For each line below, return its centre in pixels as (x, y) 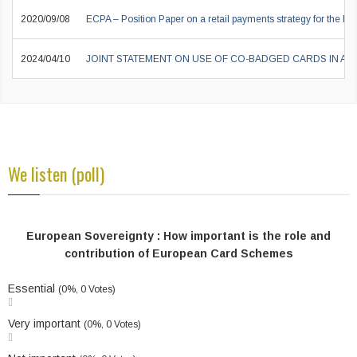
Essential (33, 289)
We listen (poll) (56, 174)
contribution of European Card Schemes (178, 254)
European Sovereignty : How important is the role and (178, 236)
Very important (46, 324)
